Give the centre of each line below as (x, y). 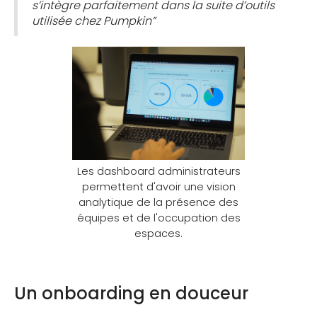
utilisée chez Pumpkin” (93, 21)
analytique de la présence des (158, 203)
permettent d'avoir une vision (158, 187)
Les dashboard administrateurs (158, 172)
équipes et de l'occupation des (158, 218)
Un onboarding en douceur (131, 294)
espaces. (158, 234)
